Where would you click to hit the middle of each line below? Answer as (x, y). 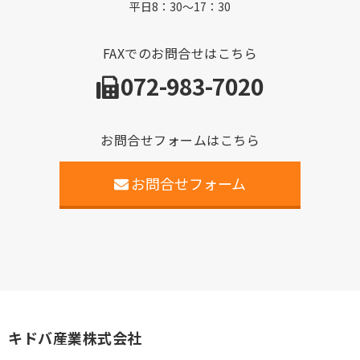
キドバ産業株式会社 (75, 337)
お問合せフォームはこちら (180, 139)
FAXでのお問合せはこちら (180, 53)
